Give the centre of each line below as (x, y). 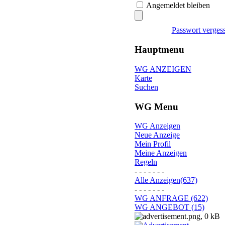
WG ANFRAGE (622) (171, 198)
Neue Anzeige (157, 135)
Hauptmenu (159, 50)
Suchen (146, 87)
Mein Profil (153, 144)
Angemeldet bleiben (178, 6)
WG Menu (156, 106)
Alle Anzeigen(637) (166, 180)
